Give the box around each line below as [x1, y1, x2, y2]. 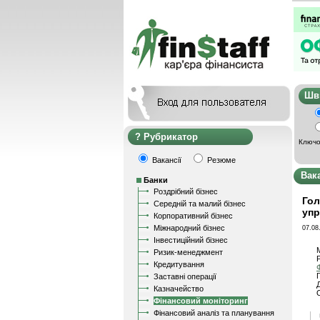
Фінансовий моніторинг [154, 296, 248, 305]
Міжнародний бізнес [154, 224, 225, 232]
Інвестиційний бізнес [154, 236, 228, 244]
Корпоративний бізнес [154, 211, 233, 220]
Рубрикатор [144, 131, 198, 142]
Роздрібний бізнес [154, 187, 218, 196]
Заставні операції [154, 272, 216, 281]
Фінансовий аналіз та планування [154, 309, 274, 317]
